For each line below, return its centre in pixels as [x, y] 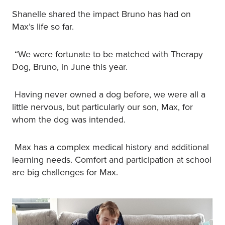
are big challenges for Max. [68, 172]
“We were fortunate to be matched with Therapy [107, 54]
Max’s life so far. [44, 26]
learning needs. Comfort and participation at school [112, 159]
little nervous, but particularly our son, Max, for [102, 107]
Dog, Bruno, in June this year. [72, 67]
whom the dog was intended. [71, 119]
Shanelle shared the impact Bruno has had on [101, 14]
